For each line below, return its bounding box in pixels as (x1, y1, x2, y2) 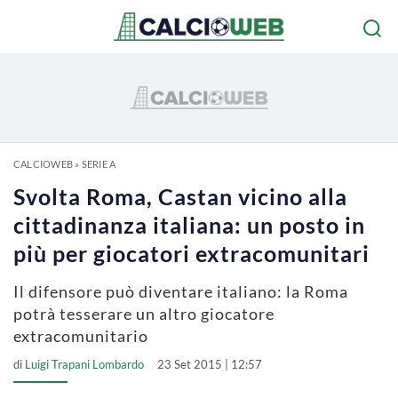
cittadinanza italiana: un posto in (13, 211, 365, 238)
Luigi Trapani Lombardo (25, 357, 144, 371)
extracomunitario (13, 326, 148, 346)
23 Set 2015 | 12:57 (157, 357, 262, 371)
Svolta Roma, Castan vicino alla (13, 183, 347, 210)
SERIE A (81, 158, 116, 170)
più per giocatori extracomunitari (13, 240, 370, 267)
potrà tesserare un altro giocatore (13, 304, 275, 323)
